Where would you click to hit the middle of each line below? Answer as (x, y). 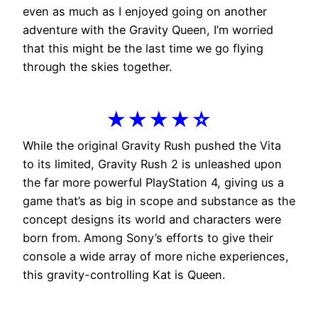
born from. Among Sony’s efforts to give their (148, 238)
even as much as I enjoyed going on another (145, 11)
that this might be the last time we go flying (143, 48)
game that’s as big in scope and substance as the (159, 201)
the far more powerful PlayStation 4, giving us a (153, 183)
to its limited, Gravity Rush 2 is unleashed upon (152, 164)
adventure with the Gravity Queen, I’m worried (148, 29)
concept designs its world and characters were (152, 220)
